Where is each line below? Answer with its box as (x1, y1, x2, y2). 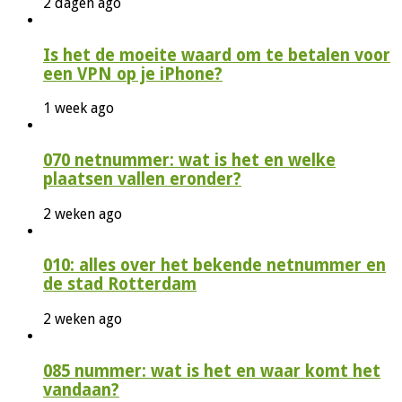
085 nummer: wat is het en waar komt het (43, 361, 380, 380)
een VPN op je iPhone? (43, 64, 223, 83)
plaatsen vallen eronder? (43, 170, 241, 189)
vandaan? (43, 380, 119, 399)
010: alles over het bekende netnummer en (43, 256, 386, 275)
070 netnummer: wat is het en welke (43, 151, 336, 170)
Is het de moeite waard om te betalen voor (43, 45, 390, 65)
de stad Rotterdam (43, 275, 197, 294)
